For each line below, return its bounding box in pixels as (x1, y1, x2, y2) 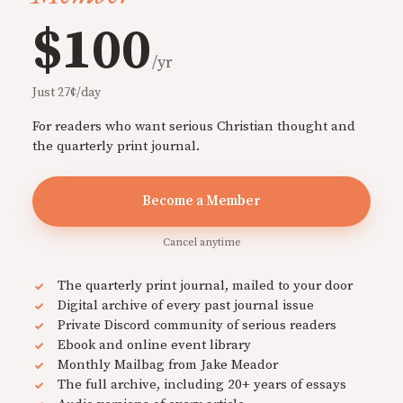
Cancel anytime (162, 235, 241, 249)
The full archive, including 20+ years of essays (58, 375, 346, 393)
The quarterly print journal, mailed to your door (58, 276, 353, 294)
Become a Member (142, 192, 261, 210)
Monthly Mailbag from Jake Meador (58, 355, 278, 373)
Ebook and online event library (58, 336, 251, 354)
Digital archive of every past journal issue (58, 296, 314, 314)
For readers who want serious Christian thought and (32, 117, 355, 135)
